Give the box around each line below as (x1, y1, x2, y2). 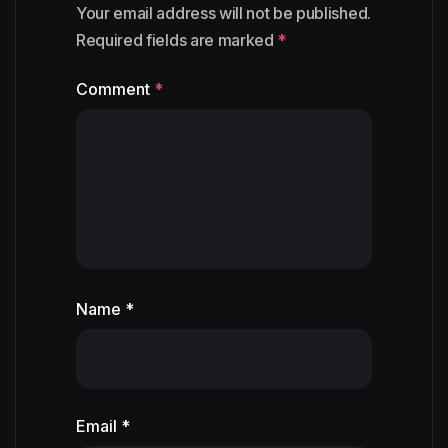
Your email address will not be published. (76, 2, 371, 23)
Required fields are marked (76, 29, 278, 50)
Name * (76, 298, 134, 319)
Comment (76, 78, 154, 99)
